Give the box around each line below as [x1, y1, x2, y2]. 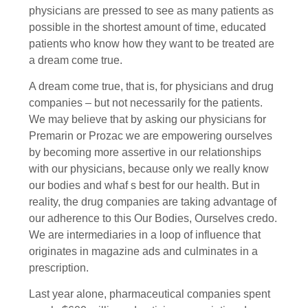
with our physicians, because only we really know [29, 162, 269, 175]
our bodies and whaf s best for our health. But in [29, 179, 260, 191]
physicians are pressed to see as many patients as [29, 4, 274, 16]
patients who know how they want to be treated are [29, 37, 274, 49]
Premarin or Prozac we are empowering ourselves [29, 129, 272, 142]
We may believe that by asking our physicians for [29, 113, 266, 125]
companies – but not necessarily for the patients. [29, 96, 263, 109]
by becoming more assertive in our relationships [29, 146, 261, 158]
